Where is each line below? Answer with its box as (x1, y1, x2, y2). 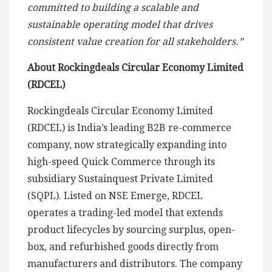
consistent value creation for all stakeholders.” (27, 36, 243, 48)
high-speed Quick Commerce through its (27, 156, 215, 168)
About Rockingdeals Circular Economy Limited (27, 62, 243, 74)
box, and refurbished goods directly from (27, 241, 219, 253)
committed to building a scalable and (27, 2, 199, 14)
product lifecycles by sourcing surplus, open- (27, 224, 235, 236)
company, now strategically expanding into (27, 139, 226, 151)
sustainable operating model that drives (27, 19, 212, 31)
